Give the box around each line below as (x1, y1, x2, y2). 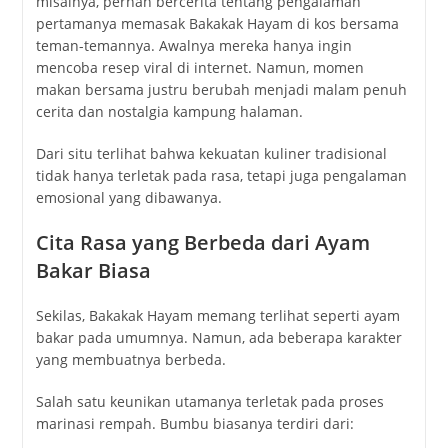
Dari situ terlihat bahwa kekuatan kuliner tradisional (35, 143, 387, 163)
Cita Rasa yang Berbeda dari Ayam (35, 228, 370, 256)
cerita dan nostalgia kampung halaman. (35, 101, 303, 121)
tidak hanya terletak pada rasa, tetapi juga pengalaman (35, 165, 407, 185)
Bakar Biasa (35, 256, 151, 284)
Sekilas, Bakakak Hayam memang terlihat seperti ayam (35, 305, 400, 325)
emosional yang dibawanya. (35, 187, 222, 207)
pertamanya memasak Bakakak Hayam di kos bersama (35, 13, 399, 33)
